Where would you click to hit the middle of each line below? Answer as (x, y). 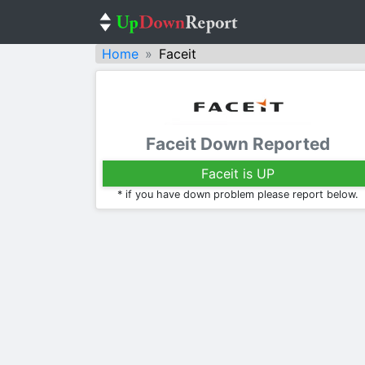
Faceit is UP (238, 173)
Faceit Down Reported (238, 143)
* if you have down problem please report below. (238, 194)
